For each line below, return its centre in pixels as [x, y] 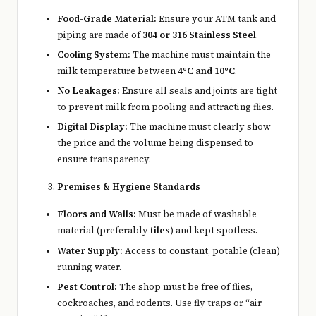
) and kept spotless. [214, 231]
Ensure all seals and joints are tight [199, 91]
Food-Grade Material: [107, 19]
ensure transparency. [104, 159]
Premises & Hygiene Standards [129, 187]
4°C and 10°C [206, 71]
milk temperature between [117, 71]
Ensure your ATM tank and [216, 19]
